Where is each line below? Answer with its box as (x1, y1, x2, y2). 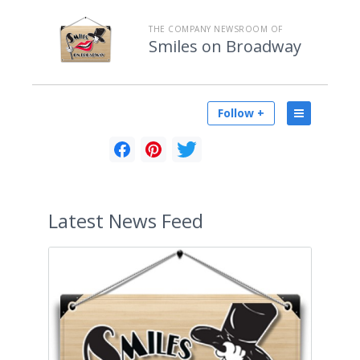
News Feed (104, 207, 203, 234)
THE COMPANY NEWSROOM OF (149, 23, 283, 35)
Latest (48, 207, 104, 234)
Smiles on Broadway (149, 35, 301, 57)
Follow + (218, 105, 264, 121)
